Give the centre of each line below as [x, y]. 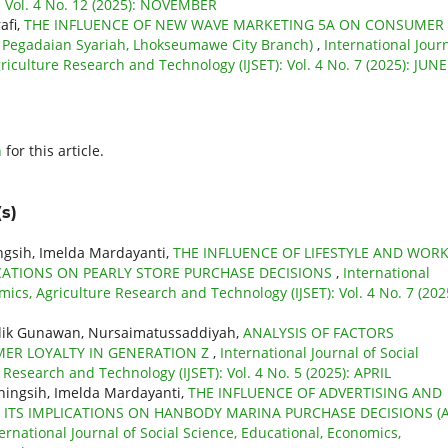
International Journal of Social [319, 352]
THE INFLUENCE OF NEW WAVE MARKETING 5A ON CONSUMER [234, 24]
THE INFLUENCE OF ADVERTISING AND [315, 392]
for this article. [53, 150]
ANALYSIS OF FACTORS [318, 332]
